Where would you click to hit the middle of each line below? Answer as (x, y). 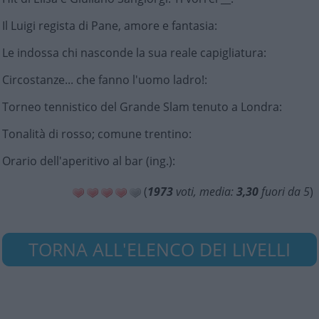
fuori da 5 (284, 192)
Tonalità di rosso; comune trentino (95, 134)
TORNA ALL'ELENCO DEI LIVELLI (159, 249)
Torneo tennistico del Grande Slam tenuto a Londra (141, 107)
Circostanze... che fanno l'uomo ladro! (103, 80)
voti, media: (205, 192)
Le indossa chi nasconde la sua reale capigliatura (133, 53)
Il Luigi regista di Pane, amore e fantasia (108, 26)
